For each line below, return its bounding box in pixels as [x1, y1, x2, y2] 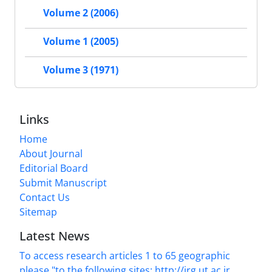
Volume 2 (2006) [43, 6, 118, 20]
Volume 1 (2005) [43, 35, 118, 49]
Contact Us [19, 190, 70, 204]
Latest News [19, 227, 90, 244]
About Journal [19, 146, 83, 160]
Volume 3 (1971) [43, 63, 118, 77]
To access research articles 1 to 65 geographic [19, 248, 230, 262]
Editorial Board [19, 161, 88, 175]
